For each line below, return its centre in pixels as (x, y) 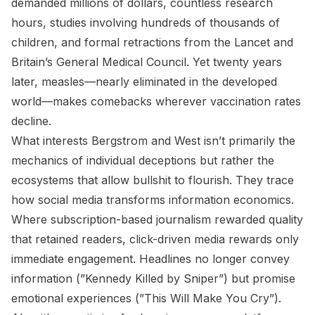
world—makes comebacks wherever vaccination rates (156, 101)
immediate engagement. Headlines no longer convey (150, 259)
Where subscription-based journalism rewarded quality (157, 219)
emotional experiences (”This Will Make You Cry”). (146, 298)
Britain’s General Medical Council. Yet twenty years (147, 62)
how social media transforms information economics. (153, 200)
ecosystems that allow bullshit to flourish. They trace (153, 180)
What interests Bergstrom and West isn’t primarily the (153, 141)
